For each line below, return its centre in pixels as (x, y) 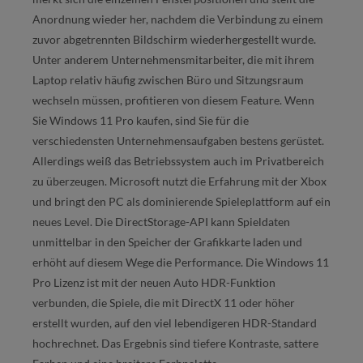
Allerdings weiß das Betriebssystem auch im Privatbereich (178, 161)
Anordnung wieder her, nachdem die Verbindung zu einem (178, 19)
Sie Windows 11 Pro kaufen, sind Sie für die (141, 121)
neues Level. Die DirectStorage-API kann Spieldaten (161, 222)
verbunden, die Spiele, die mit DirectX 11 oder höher (164, 303)
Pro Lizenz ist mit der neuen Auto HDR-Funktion (154, 283)
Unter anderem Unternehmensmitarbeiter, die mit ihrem (173, 60)
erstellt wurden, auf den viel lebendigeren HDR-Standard (175, 323)
